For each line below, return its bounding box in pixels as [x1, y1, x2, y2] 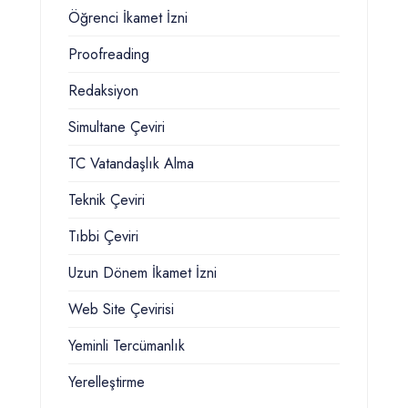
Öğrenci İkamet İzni [68, 7, 188, 29]
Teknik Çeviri [68, 189, 145, 211]
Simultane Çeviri [68, 117, 165, 138]
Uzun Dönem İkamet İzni [68, 262, 217, 284]
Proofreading [68, 44, 149, 66]
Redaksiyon [68, 80, 138, 102]
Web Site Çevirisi [68, 299, 174, 321]
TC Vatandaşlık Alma [68, 153, 194, 175]
